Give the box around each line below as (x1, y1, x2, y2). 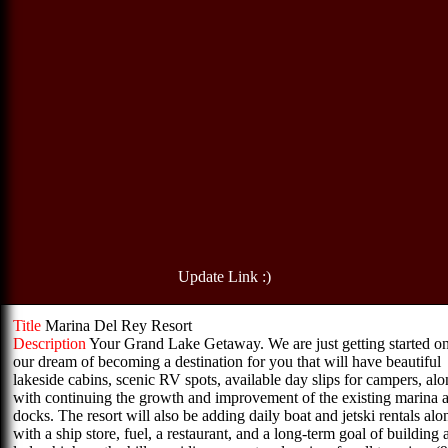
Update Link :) (177, 268, 271, 285)
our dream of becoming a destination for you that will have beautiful (13, 353, 441, 370)
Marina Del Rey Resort (45, 317, 192, 334)
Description (13, 335, 89, 352)
